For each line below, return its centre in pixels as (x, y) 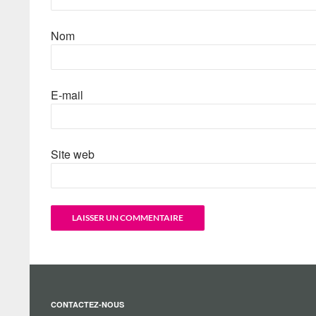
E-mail (67, 95)
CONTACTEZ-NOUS (87, 304)
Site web (73, 154)
